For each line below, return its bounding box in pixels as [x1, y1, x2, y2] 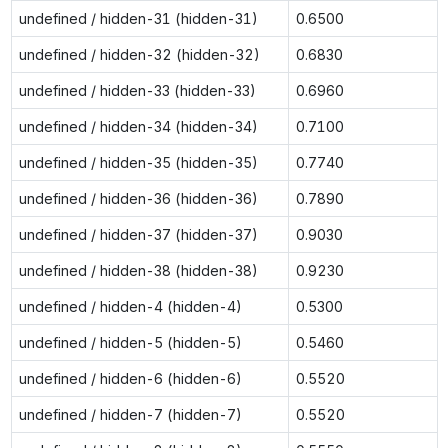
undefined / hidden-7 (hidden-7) [18, 405, 242, 423]
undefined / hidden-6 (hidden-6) [18, 369, 242, 387]
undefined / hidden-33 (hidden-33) [18, 81, 256, 99]
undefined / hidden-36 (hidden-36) [18, 189, 258, 207]
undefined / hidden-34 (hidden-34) [18, 117, 258, 135]
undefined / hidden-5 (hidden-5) [18, 333, 242, 351]
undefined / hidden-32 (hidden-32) [18, 45, 260, 63]
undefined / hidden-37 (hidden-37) [18, 225, 258, 243]
